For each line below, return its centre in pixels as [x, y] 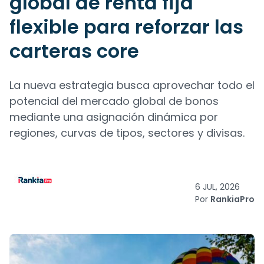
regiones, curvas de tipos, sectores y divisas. [127, 133]
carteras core [74, 51]
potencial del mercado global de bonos [114, 101]
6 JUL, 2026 [217, 187]
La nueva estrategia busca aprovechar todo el [132, 85]
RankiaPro [232, 199]
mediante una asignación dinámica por [114, 117]
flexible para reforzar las [126, 27]
